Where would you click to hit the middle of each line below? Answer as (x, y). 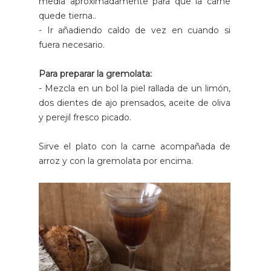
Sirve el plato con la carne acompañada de (135, 147)
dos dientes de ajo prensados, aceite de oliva (135, 103)
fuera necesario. (72, 45)
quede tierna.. (67, 16)
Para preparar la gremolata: (95, 74)
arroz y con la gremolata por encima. (116, 161)
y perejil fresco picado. (85, 118)
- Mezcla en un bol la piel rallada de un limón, (135, 89)
